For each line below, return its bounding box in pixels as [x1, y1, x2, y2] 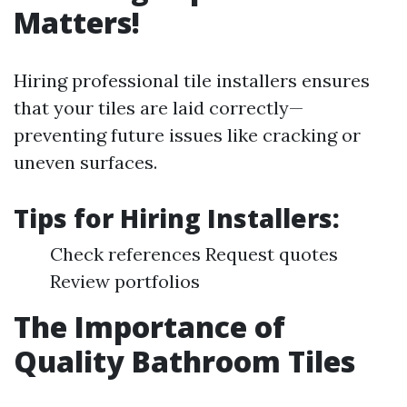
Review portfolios [50, 270, 200, 293]
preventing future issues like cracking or [14, 124, 361, 146]
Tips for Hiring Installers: [14, 201, 340, 235]
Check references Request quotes [50, 243, 338, 265]
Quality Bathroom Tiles [14, 342, 355, 381]
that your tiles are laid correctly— [14, 96, 303, 119]
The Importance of [14, 307, 285, 346]
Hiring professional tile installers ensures [14, 69, 370, 92]
